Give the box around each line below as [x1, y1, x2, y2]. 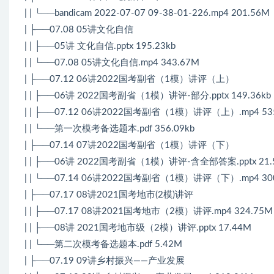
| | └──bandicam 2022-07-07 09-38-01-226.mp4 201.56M [24, 8, 270, 18]
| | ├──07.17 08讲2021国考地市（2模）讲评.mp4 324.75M [24, 206, 273, 216]
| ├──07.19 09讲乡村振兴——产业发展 [24, 256, 185, 265]
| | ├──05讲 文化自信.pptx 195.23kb [24, 41, 176, 51]
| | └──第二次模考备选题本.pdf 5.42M [24, 239, 182, 249]
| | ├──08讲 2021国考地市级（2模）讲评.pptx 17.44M [24, 223, 251, 232]
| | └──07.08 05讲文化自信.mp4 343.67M [24, 57, 199, 67]
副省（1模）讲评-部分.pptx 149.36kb [117, 91, 271, 100]
